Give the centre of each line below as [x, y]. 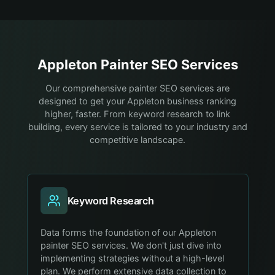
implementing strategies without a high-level [133, 258]
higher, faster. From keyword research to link [137, 114]
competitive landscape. [137, 140]
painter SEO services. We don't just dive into [131, 245]
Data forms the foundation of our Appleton [129, 232]
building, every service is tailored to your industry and [137, 127]
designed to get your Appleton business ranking [137, 101]
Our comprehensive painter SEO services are [137, 88]
